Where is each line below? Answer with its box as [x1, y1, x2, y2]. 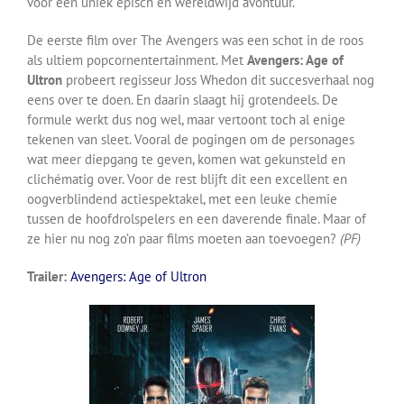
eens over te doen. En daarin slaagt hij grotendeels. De [27, 90, 338, 108]
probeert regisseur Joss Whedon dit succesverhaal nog [62, 70, 374, 88]
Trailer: [27, 267, 67, 285]
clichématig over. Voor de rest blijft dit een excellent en [27, 170, 347, 188]
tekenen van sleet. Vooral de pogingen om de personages [27, 130, 354, 148]
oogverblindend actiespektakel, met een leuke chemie [27, 189, 337, 207]
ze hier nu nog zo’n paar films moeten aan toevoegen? [27, 229, 340, 247]
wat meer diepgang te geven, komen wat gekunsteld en [27, 150, 345, 168]
